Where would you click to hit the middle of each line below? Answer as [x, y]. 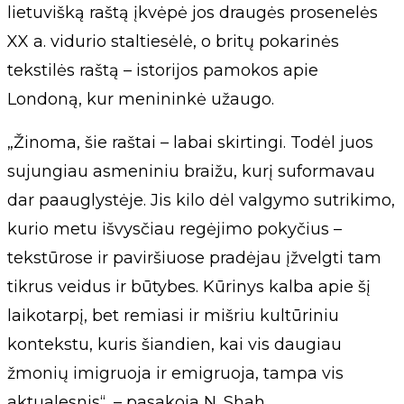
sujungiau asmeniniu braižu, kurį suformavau [191, 171]
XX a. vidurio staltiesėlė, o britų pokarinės [173, 41]
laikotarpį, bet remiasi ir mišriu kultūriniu [173, 315]
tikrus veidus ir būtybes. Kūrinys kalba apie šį [189, 286]
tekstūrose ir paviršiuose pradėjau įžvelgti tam [194, 257]
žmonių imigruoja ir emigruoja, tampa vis [175, 373]
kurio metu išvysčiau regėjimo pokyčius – [174, 229]
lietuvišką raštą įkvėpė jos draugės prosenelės [193, 12]
